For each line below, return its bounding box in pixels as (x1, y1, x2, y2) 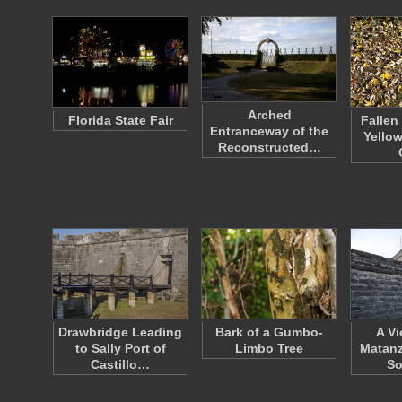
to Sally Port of (74, 341, 166, 355)
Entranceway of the (210, 124, 328, 138)
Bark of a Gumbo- (215, 325, 323, 339)
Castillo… (91, 357, 150, 371)
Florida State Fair (67, 113, 173, 127)
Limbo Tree (235, 341, 303, 355)
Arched (247, 108, 292, 122)
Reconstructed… (217, 140, 321, 154)
